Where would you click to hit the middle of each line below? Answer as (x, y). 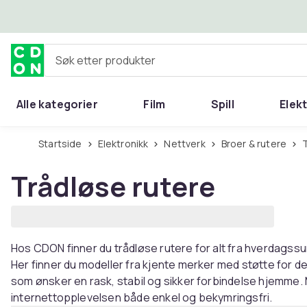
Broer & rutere (257, 144)
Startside (63, 144)
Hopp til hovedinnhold (89, 16)
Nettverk (188, 144)
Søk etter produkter (94, 65)
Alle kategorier (57, 104)
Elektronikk (126, 144)
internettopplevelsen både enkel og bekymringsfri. (142, 297)
